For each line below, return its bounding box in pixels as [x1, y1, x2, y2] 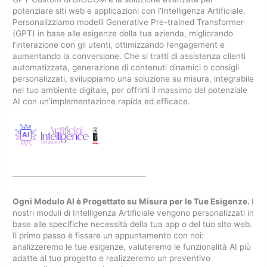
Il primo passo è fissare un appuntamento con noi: [13, 231, 204, 241]
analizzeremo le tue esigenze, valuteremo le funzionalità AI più [13, 242, 252, 252]
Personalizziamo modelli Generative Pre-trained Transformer [13, 17, 244, 27]
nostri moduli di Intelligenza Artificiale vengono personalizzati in [13, 208, 254, 218]
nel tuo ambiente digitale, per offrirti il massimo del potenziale [13, 85, 248, 95]
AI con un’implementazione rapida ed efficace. [13, 96, 191, 106]
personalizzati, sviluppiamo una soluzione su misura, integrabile [13, 73, 254, 83]
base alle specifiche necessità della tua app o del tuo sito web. [13, 219, 253, 229]
